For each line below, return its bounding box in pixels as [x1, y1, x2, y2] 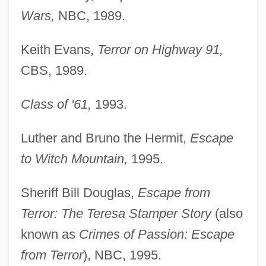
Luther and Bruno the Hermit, [20, 130, 190, 145]
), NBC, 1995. [83, 247, 161, 262]
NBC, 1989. [54, 8, 125, 23]
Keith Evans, [20, 42, 97, 57]
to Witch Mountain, [20, 151, 128, 166]
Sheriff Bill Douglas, [20, 185, 138, 200]
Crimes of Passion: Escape [78, 226, 235, 242]
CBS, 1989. [20, 62, 87, 78]
